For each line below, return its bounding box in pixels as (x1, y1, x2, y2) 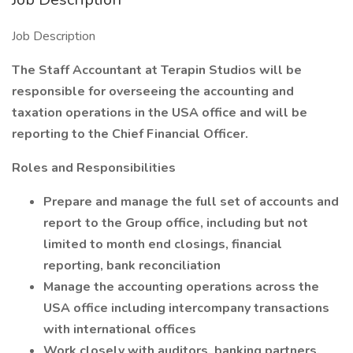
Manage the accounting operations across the (43, 278, 319, 295)
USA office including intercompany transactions (43, 299, 329, 317)
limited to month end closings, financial (43, 236, 282, 253)
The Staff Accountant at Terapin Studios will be (12, 61, 302, 79)
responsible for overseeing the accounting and (12, 83, 294, 100)
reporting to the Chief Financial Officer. (12, 125, 248, 143)
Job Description (12, 28, 95, 45)
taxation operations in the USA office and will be (12, 104, 307, 121)
